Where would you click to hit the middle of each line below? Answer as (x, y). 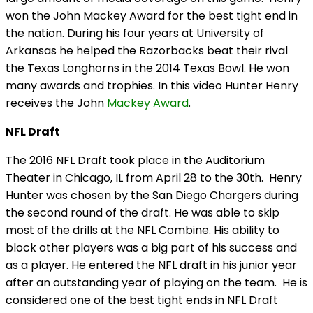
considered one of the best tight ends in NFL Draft (142, 300)
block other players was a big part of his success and (151, 248)
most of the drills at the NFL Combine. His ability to (143, 231)
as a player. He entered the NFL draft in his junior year (151, 265)
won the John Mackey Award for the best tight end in (152, 16)
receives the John (56, 103)
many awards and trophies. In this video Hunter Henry (152, 86)
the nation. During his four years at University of (135, 34)
